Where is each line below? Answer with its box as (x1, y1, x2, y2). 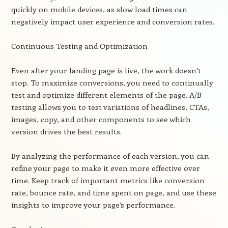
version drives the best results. (11, 126, 122, 136)
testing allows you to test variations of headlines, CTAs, (11, 102, 209, 112)
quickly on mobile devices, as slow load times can (11, 4, 187, 14)
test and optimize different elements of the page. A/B (11, 90, 202, 100)
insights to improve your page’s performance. (11, 199, 175, 210)
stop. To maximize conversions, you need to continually (11, 77, 213, 88)
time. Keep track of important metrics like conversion (11, 175, 205, 185)
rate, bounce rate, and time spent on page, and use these (11, 187, 216, 197)
